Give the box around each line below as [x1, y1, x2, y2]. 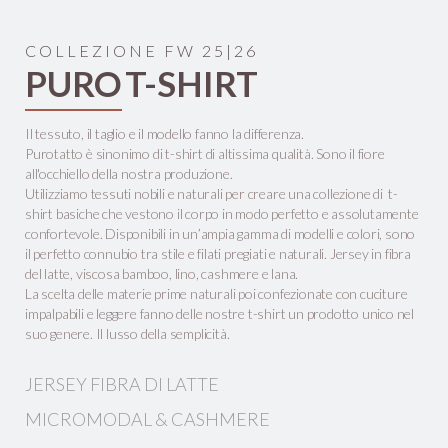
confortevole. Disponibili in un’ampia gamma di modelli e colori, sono [25, 225, 416, 242]
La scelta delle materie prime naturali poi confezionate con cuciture [25, 285, 408, 302]
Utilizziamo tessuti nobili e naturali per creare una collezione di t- [25, 185, 398, 202]
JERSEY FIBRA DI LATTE [25, 373, 219, 395]
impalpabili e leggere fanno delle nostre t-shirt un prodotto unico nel [25, 305, 414, 322]
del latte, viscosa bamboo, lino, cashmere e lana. [25, 265, 299, 282]
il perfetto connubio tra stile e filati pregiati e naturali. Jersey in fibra [25, 245, 411, 262]
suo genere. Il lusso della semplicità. [25, 325, 230, 342]
